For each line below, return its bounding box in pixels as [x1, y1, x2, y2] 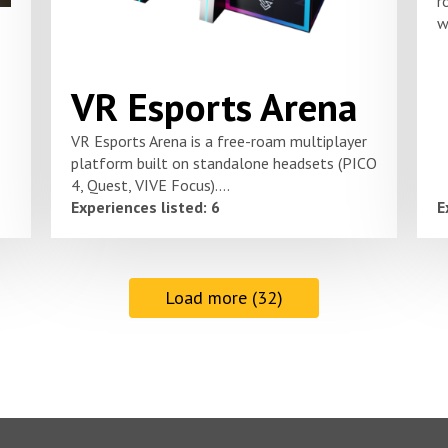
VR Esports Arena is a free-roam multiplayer [70, 130, 367, 151]
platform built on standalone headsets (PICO [70, 152, 377, 173]
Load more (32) [165, 285, 283, 309]
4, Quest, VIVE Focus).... [70, 174, 230, 195]
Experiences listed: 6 [70, 196, 220, 217]
